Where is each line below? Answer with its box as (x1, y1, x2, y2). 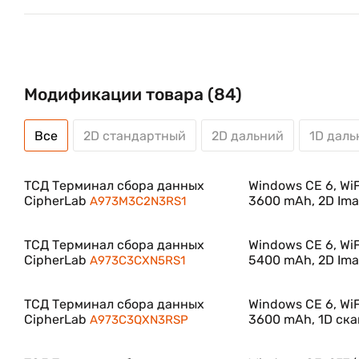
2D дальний (212, 127, 284, 143)
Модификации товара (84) (24, 84, 242, 104)
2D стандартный (83, 127, 186, 143)
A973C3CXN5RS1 (90, 253, 185, 268)
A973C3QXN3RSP (90, 313, 188, 327)
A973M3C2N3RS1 (90, 194, 186, 208)
